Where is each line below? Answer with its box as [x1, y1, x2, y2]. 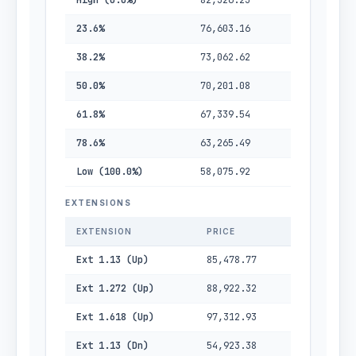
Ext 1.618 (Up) [76, 311, 154, 323]
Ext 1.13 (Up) [76, 253, 149, 266]
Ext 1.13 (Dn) [76, 339, 149, 352]
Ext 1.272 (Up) [76, 282, 154, 295]
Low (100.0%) [76, 165, 143, 178]
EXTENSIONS [65, 198, 131, 207]
